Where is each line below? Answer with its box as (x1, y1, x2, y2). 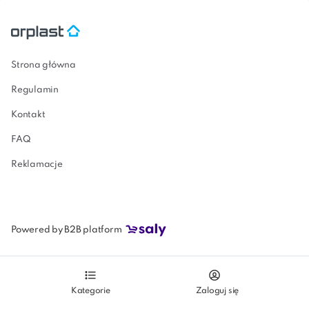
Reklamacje (11, 160, 63, 170)
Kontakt (11, 110, 46, 120)
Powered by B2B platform (11, 225, 122, 235)
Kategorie (70, 287, 110, 295)
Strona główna (11, 61, 76, 70)
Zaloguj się (195, 287, 239, 295)
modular (17, 14, 59, 25)
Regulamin (11, 86, 59, 95)
